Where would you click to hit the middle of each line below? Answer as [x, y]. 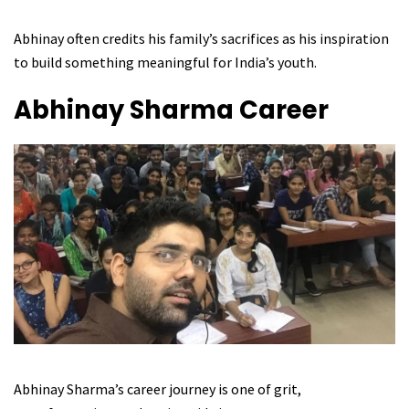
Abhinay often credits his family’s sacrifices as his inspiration [201, 38]
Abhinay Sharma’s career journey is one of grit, [157, 388]
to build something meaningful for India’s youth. [165, 62]
